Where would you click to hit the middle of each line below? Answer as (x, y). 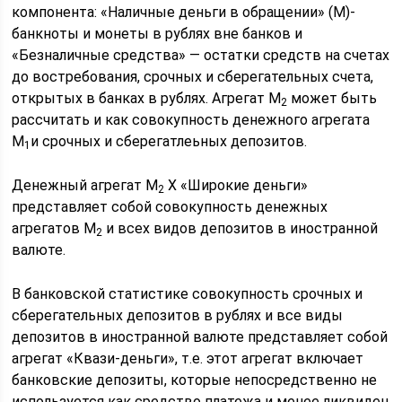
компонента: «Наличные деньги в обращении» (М (179, 12)
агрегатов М (54, 228)
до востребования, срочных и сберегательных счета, (193, 77)
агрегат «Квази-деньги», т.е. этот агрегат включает (188, 358)
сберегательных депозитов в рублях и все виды (178, 315)
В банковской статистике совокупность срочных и (188, 294)
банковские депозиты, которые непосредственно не (195, 380)
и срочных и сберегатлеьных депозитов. (169, 141)
